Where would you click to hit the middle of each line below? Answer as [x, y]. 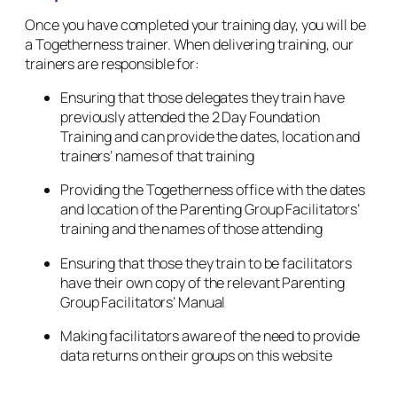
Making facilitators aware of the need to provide [210, 335]
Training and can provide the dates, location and [210, 137]
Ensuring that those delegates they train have [202, 98]
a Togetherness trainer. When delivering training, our [189, 44]
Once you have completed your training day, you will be [195, 24]
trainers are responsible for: [113, 63]
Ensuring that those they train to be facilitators [206, 263]
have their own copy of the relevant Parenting [202, 282]
